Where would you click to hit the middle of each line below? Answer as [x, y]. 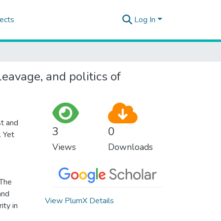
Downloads [130, 147]
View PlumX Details [79, 201]
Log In [145, 20]
